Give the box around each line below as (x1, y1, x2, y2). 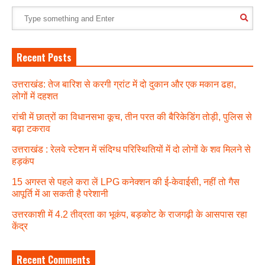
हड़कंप (12, 156, 34, 167)
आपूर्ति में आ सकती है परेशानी (12, 189, 108, 199)
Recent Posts (17, 50, 72, 65)
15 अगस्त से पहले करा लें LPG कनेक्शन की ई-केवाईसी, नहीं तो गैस (12, 177, 240, 188)
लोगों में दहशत (12, 91, 58, 102)
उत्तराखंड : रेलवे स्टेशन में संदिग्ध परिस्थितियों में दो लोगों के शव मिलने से (12, 144, 251, 155)
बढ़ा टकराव (12, 124, 50, 134)
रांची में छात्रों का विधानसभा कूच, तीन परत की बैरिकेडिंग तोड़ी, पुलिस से (12, 112, 252, 122)
